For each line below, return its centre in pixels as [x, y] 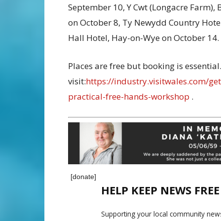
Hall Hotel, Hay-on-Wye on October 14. [144, 38]
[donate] [83, 176]
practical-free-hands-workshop [129, 97]
